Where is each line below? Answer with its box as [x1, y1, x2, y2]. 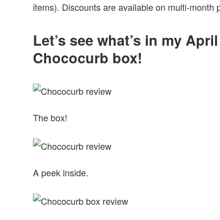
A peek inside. [33, 166, 89, 179]
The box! [33, 110, 68, 124]
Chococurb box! [33, 47, 143, 68]
